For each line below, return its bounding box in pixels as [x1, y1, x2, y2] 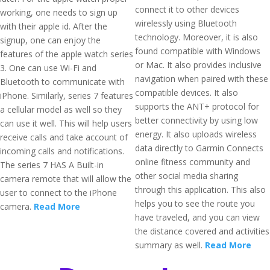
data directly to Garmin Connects [135, 142, 263, 154]
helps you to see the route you [135, 198, 255, 209]
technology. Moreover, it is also [135, 31, 258, 43]
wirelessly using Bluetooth [135, 17, 237, 29]
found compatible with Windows [135, 45, 260, 57]
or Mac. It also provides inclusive [135, 59, 262, 71]
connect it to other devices [135, 4, 239, 15]
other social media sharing [135, 170, 238, 181]
